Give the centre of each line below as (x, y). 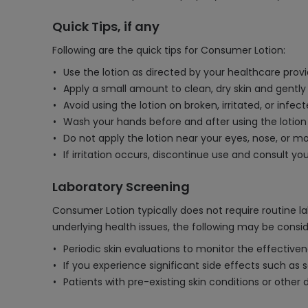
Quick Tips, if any (106, 26)
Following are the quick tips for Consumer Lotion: (169, 50)
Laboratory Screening (121, 187)
